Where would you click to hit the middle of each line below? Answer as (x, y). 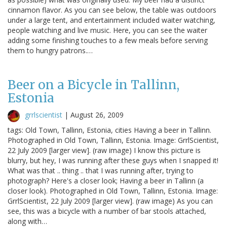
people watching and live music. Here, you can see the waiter (107, 30)
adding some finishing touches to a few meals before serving (108, 40)
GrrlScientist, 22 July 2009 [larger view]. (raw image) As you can (110, 201)
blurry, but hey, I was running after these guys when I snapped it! (113, 160)
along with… (27, 221)
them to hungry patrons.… (50, 50)
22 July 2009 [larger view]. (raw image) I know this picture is (104, 150)
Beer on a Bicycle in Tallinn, (93, 85)
